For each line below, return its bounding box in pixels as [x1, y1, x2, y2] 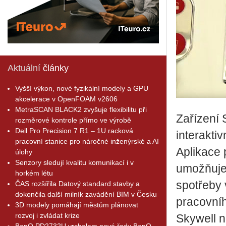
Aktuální [8, 63, 40, 73]
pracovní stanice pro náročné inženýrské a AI [15, 137, 159, 145]
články [40, 63, 69, 73]
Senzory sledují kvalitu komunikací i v [15, 158, 134, 166]
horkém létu [15, 168, 53, 177]
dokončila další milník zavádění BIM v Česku [15, 190, 157, 198]
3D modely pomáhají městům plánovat [15, 200, 138, 209]
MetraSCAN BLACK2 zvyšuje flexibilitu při [15, 105, 147, 114]
